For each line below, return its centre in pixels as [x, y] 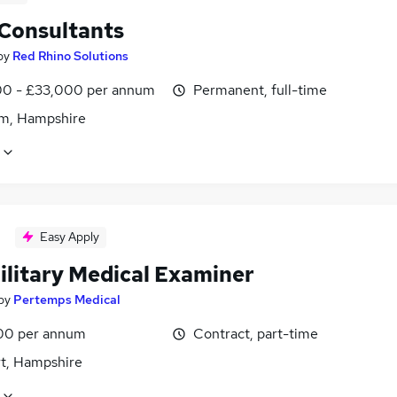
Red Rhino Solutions [70, 55]
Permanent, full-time [260, 90]
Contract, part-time [256, 334]
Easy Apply [70, 237]
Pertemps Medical [67, 300]
